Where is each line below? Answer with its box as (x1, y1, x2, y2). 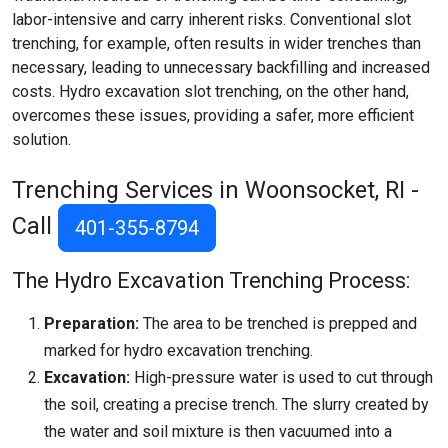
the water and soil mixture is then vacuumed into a (44, 422, 392, 441)
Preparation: (44, 314, 139, 333)
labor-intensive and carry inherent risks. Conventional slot (12, 10, 411, 29)
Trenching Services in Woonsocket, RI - (12, 176, 419, 204)
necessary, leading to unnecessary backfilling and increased (12, 58, 430, 77)
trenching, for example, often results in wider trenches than (12, 34, 421, 53)
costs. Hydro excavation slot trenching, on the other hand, (12, 82, 409, 101)
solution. (12, 130, 71, 149)
